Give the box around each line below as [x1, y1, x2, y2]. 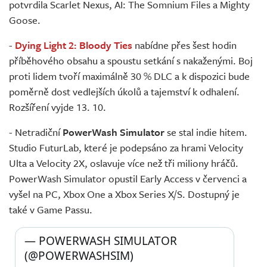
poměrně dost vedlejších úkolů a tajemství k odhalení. [9, 84, 240, 100]
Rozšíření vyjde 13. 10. [9, 100, 106, 115]
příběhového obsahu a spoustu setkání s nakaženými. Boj [9, 53, 253, 69]
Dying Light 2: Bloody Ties [15, 38, 132, 53]
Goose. [9, 13, 41, 28]
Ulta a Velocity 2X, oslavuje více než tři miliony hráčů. [9, 156, 238, 171]
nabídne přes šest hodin [132, 38, 237, 53]
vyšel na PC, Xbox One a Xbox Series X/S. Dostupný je [9, 187, 240, 202]
